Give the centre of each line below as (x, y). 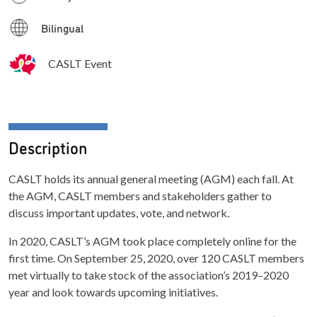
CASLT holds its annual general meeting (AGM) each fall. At (151, 178)
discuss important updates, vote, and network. (119, 212)
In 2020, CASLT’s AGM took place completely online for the (152, 241)
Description (48, 146)
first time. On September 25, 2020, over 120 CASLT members (156, 258)
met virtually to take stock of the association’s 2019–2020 (149, 275)
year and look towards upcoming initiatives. (113, 292)
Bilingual (62, 27)
